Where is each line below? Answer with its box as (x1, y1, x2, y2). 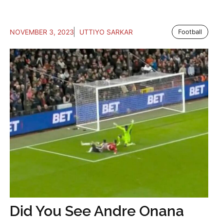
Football (178, 28, 202, 36)
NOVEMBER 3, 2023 (10, 28, 74, 36)
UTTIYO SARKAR (79, 28, 133, 36)
